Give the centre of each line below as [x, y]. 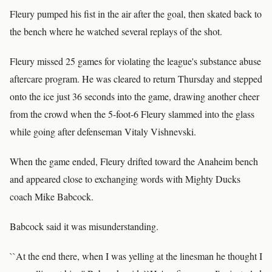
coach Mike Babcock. [52, 196]
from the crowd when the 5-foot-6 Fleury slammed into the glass [132, 114]
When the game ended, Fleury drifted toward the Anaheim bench [134, 161]
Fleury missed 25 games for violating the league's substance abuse [135, 61]
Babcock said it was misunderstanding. [84, 226]
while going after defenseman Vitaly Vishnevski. [103, 131]
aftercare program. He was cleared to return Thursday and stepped [136, 79]
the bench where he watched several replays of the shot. [116, 31]
